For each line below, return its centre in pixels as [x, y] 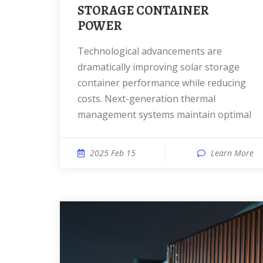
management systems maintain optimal [164, 114]
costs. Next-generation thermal [146, 99]
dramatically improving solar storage [159, 67]
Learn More [232, 153]
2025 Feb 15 [113, 153]
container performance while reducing [162, 83]
